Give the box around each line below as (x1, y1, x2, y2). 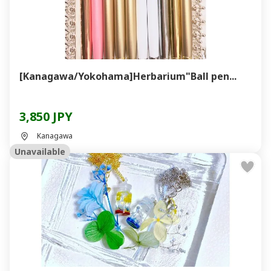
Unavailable (15, 146, 65, 157)
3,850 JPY (19, 108, 73, 125)
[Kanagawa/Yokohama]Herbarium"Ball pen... (19, 70, 237, 83)
